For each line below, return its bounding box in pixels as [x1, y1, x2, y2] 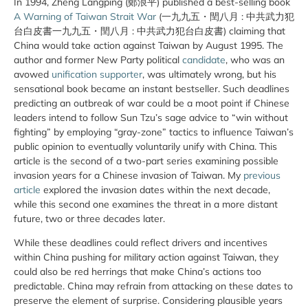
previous [243, 169, 280, 181]
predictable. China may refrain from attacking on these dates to [14, 280, 293, 293]
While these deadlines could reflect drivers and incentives [14, 236, 267, 250]
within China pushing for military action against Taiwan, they [14, 251, 278, 264]
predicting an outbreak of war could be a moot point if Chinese [14, 97, 289, 109]
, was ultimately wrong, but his [142, 68, 276, 80]
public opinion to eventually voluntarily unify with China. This [14, 140, 277, 153]
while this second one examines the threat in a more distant [14, 198, 278, 210]
